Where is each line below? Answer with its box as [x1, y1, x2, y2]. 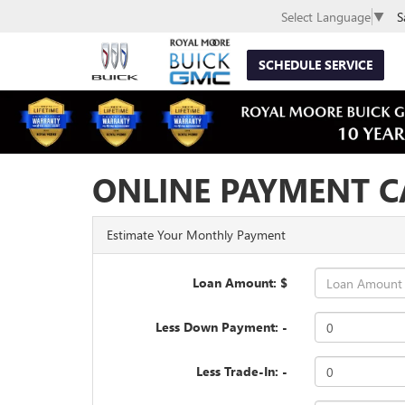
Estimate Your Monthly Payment [107, 226, 286, 243]
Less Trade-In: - [196, 363, 288, 380]
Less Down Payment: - [155, 318, 288, 335]
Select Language [281, 8, 371, 26]
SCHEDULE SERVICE [259, 55, 373, 73]
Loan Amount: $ [193, 274, 288, 291]
